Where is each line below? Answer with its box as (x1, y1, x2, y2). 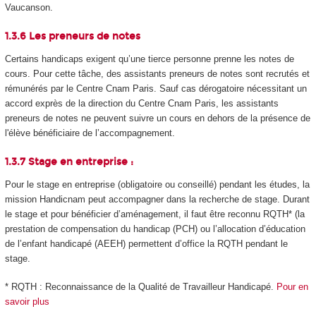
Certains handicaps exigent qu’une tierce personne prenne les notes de (4, 54, 294, 65)
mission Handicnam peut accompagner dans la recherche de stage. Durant (4, 193, 310, 205)
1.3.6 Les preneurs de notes (4, 30, 140, 42)
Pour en (276, 281, 308, 293)
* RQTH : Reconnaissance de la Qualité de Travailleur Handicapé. (4, 281, 276, 293)
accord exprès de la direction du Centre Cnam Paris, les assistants (4, 98, 279, 109)
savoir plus (4, 296, 49, 308)
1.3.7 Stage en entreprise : (4, 155, 133, 168)
